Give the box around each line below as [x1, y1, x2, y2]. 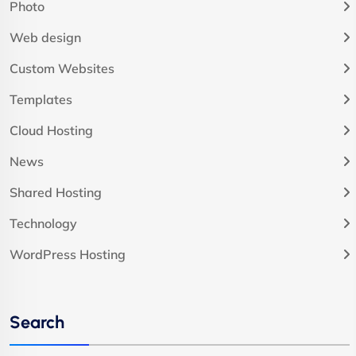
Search [10, 311, 64, 332]
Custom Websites [10, 60, 114, 76]
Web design [10, 29, 81, 45]
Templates [10, 91, 72, 107]
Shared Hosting [10, 184, 102, 200]
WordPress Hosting [10, 246, 126, 262]
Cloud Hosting [10, 122, 93, 138]
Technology [10, 215, 77, 231]
